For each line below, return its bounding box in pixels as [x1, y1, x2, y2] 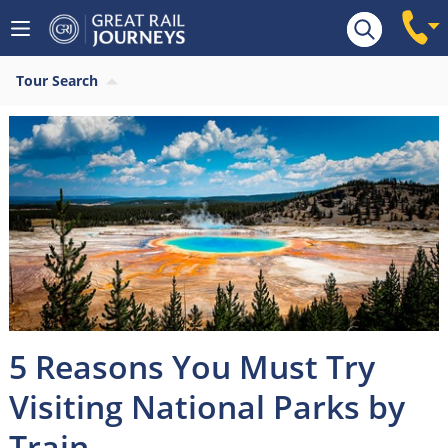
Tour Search [16, 71, 98, 90]
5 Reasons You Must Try [8, 345, 375, 388]
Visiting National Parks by [8, 385, 405, 428]
